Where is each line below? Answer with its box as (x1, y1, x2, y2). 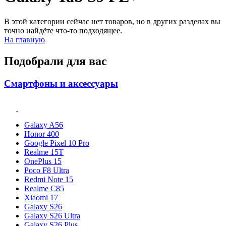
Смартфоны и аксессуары (4, 78, 118, 89)
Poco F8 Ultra (24, 166, 69, 175)
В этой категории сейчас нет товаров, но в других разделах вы (4, 17, 220, 26)
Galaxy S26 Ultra (24, 211, 80, 220)
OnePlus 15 (24, 157, 62, 166)
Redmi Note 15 (24, 175, 73, 184)
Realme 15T (24, 148, 64, 157)
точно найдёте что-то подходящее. (4, 26, 122, 35)
